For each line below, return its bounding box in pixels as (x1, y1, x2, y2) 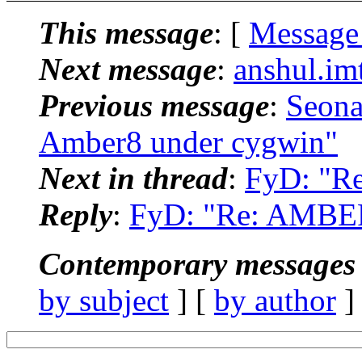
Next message (39, 51, 217, 86)
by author (214, 282, 336, 318)
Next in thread (39, 160, 228, 196)
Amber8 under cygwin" (39, 124, 338, 159)
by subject (39, 282, 169, 318)
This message (39, 15, 213, 50)
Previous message (39, 87, 269, 123)
